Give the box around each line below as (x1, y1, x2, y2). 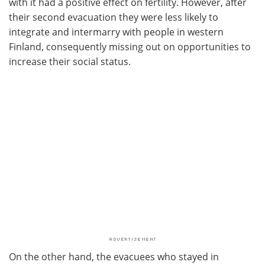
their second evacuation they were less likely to (9, 10, 218, 24)
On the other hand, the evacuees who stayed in (9, 250, 219, 263)
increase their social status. (9, 54, 131, 68)
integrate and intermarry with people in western (9, 25, 224, 38)
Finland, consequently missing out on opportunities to (9, 40, 251, 53)
